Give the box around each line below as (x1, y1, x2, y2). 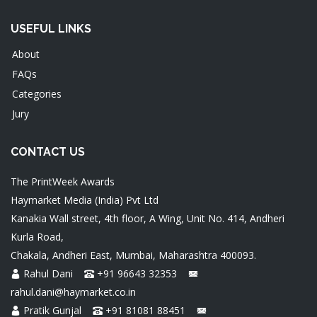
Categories (12, 87, 62, 101)
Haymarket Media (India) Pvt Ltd (11, 193, 158, 207)
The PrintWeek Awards (11, 175, 115, 189)
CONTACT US (11, 145, 85, 159)
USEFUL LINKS (11, 22, 91, 36)
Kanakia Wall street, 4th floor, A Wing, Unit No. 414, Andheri (11, 212, 284, 226)
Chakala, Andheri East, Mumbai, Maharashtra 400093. (11, 248, 256, 263)
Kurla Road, (11, 230, 64, 244)
